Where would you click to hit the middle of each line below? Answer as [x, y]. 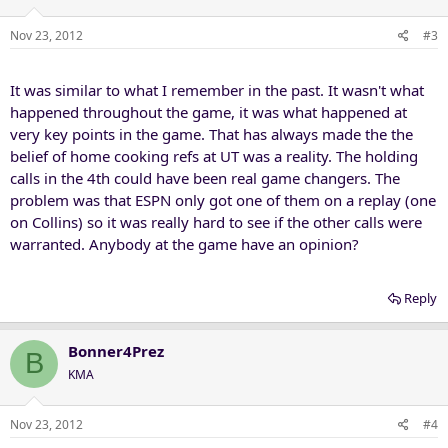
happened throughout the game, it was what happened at [208, 111]
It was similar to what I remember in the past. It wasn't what [217, 89]
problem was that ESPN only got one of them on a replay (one [223, 199]
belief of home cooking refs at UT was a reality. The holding [214, 155]
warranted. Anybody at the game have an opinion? [184, 243]
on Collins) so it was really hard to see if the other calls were [216, 221]
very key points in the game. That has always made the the [211, 133]
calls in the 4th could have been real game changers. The [205, 177]
